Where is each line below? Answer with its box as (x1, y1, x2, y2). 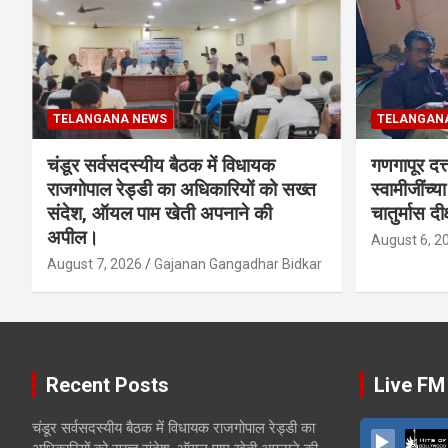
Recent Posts (46, 373, 169, 398)
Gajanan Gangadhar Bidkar (154, 256, 322, 273)
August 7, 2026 (47, 256, 142, 273)
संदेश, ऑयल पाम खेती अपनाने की (47, 202, 272, 226)
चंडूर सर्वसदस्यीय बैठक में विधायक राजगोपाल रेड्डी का (32, 419, 315, 438)
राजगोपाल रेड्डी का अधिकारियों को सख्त (47, 178, 316, 202)
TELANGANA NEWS (53, 112, 167, 127)
